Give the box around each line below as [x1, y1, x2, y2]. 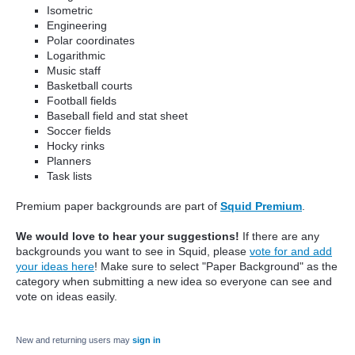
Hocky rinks [47, 139, 105, 152]
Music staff [47, 63, 101, 77]
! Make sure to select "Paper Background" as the [94, 260, 338, 273]
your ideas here [16, 260, 94, 273]
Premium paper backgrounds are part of [16, 200, 220, 213]
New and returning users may [16, 335, 132, 345]
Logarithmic [47, 48, 106, 62]
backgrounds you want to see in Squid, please [16, 245, 250, 258]
